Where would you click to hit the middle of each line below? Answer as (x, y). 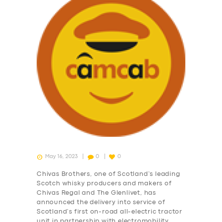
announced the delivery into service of (101, 202)
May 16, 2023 (61, 157)
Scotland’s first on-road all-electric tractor (110, 212)
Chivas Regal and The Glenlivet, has (97, 193)
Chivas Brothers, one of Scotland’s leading (109, 174)
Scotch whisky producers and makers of (104, 184)
